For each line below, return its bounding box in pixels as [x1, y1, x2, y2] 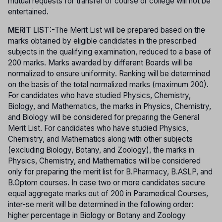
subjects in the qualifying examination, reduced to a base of [8, 47, 211, 56]
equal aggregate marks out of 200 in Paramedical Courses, [8, 188, 208, 198]
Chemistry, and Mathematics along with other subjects [8, 134, 193, 144]
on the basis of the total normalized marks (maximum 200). [8, 79, 209, 89]
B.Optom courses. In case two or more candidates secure [8, 177, 205, 187]
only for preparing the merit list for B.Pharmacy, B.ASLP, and [8, 166, 213, 176]
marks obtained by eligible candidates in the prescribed [8, 36, 196, 46]
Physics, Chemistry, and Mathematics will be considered [8, 156, 201, 166]
